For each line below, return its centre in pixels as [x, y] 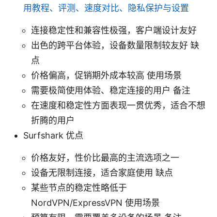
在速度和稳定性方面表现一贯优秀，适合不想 [118, 105]
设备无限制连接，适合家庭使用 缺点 [102, 172]
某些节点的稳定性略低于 [79, 187]
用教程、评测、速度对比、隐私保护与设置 [106, 8]
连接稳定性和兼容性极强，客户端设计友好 [114, 30]
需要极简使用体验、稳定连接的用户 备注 [111, 90]
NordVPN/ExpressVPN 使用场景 [95, 202]
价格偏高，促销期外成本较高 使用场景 [106, 75]
